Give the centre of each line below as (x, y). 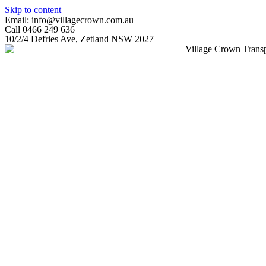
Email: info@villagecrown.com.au (69, 20)
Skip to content (33, 10)
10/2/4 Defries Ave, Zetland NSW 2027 (79, 39)
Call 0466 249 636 (40, 29)
